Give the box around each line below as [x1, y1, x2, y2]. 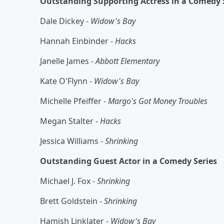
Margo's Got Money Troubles [108, 95, 207, 106]
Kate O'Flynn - [40, 75, 94, 86]
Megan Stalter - [40, 115, 100, 126]
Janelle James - [40, 55, 95, 66]
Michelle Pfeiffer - [40, 95, 108, 106]
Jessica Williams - [40, 135, 105, 146]
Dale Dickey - [40, 15, 90, 26]
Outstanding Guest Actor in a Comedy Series [40, 155, 217, 166]
